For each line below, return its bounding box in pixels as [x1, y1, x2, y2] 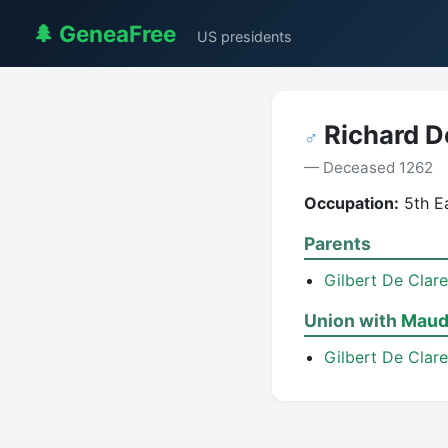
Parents [304, 233, 371, 254]
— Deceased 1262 [304, 158, 433, 177]
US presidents [197, 28, 292, 45]
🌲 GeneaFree [32, 20, 176, 47]
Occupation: [304, 193, 399, 213]
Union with [304, 310, 401, 331]
